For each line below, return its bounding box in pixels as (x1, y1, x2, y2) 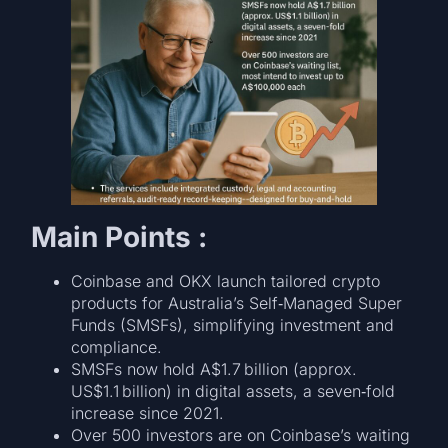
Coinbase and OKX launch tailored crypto (71, 271, 381, 292)
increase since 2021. (71, 403, 225, 424)
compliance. (71, 337, 163, 358)
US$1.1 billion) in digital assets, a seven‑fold (71, 381, 396, 402)
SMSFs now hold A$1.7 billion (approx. (71, 359, 358, 380)
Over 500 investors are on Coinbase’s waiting (71, 425, 411, 446)
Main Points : (31, 220, 208, 255)
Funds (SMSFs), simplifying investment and (71, 315, 395, 336)
